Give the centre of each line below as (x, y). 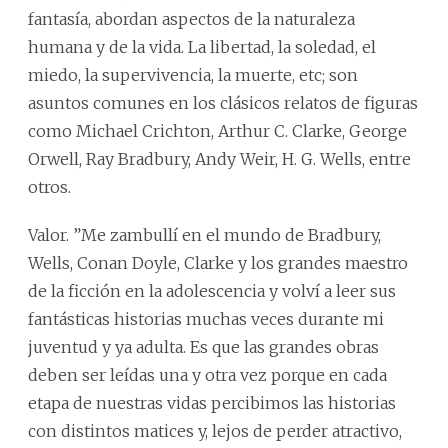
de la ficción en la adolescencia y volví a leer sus (212, 290)
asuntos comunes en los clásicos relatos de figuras (223, 102)
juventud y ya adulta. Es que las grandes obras (203, 346)
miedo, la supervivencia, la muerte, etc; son (193, 74)
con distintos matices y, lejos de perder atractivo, (215, 430)
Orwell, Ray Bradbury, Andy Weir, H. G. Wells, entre (219, 158)
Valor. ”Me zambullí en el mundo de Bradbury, (204, 234)
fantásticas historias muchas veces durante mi (206, 318)
